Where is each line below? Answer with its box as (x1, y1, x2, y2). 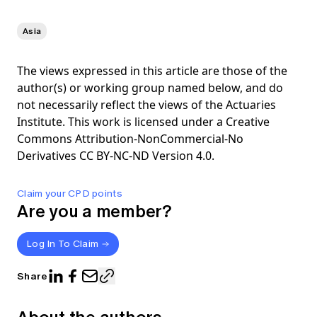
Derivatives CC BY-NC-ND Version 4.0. (17, 147, 214, 163)
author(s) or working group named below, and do (17, 79, 283, 96)
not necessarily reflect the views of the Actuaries (17, 96, 276, 113)
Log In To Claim (26, 237, 99, 250)
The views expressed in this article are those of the (17, 62, 287, 79)
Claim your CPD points (17, 187, 122, 200)
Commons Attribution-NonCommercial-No (17, 130, 243, 146)
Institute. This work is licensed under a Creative (17, 113, 270, 129)
